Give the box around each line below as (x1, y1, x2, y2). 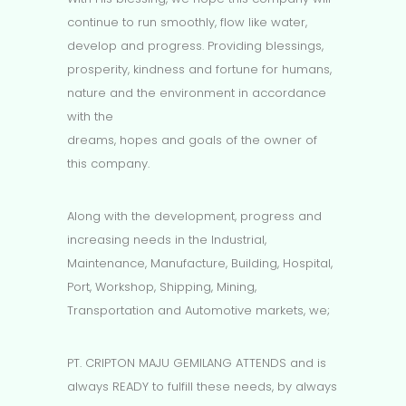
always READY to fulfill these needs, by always (67, 378, 337, 396)
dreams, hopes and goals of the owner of (67, 131, 317, 150)
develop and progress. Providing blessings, (67, 37, 324, 55)
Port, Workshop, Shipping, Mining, (67, 278, 256, 296)
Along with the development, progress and (67, 208, 322, 226)
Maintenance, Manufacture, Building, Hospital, (67, 255, 333, 273)
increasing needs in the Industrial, (67, 231, 266, 249)
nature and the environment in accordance (67, 84, 326, 102)
